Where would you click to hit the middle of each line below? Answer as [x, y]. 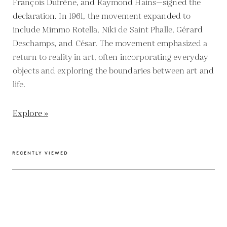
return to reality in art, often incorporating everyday [110, 57]
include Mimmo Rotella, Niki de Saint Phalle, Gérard [108, 30]
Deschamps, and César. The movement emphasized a [110, 44]
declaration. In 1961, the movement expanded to [102, 16]
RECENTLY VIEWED [40, 153]
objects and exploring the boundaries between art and [113, 71]
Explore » [31, 113]
